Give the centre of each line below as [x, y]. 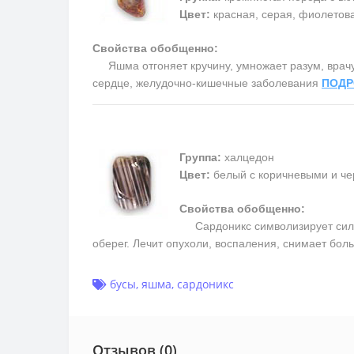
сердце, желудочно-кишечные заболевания [207, 83]
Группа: [200, 157]
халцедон [248, 157]
